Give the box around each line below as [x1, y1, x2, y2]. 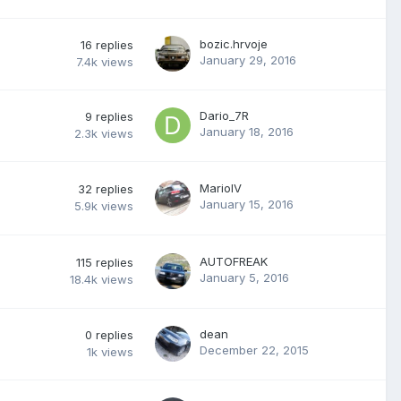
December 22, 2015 [200, 342, 309, 357]
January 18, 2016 [200, 124, 294, 139]
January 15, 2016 [200, 196, 294, 211]
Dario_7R [200, 107, 249, 123]
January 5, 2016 [200, 269, 289, 285]
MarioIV [200, 180, 242, 195]
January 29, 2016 [200, 52, 296, 67]
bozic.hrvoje [200, 36, 268, 51]
